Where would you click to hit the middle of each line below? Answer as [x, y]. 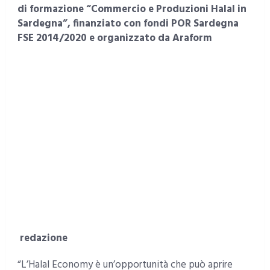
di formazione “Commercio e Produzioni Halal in [132, 10]
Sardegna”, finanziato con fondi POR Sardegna [128, 24]
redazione [43, 239]
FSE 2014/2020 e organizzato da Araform [115, 39]
